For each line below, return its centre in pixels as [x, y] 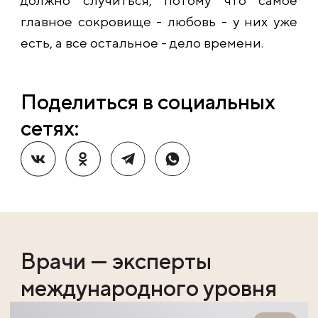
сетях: [50, 127]
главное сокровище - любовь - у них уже [159, 21]
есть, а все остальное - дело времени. [142, 42]
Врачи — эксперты [116, 261]
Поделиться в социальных [148, 101]
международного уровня [149, 287]
